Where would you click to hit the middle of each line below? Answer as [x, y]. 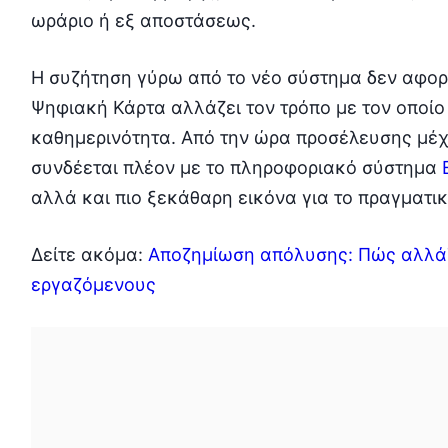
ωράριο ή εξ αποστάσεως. [143, 21]
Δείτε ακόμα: [89, 255]
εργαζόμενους [93, 285]
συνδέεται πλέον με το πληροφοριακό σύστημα [236, 168]
